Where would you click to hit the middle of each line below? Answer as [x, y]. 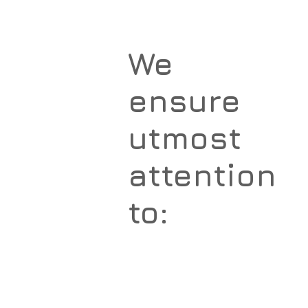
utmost [185, 138]
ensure [185, 101]
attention [202, 175]
